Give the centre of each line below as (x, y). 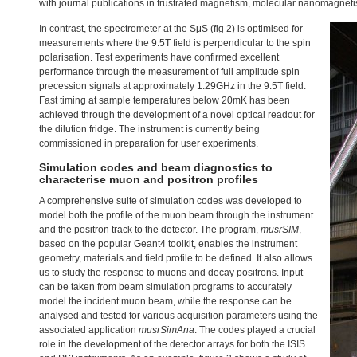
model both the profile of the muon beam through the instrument (176, 215)
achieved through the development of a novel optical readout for (177, 115)
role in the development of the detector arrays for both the (163, 344)
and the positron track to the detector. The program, (150, 229)
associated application (89, 330)
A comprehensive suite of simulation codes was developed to (171, 201)
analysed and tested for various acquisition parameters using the (178, 316)
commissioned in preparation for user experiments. (149, 143)
